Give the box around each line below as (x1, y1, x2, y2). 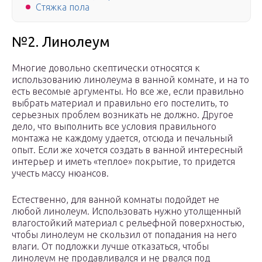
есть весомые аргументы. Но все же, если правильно (12, 86, 244, 97)
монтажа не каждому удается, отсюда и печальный (12, 133, 233, 144)
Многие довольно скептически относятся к (12, 63, 200, 74)
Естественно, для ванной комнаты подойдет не (12, 194, 219, 205)
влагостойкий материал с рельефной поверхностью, (12, 218, 244, 229)
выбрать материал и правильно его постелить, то (12, 98, 229, 109)
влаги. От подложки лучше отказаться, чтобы (12, 241, 209, 252)
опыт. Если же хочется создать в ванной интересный (12, 144, 243, 156)
